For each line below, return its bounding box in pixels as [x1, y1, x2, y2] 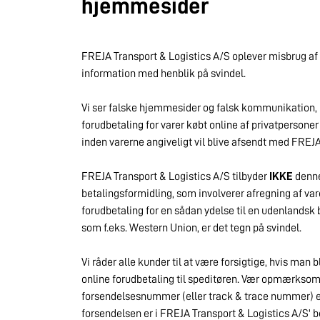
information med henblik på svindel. [81, 68, 246, 79]
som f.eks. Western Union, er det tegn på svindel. [81, 222, 301, 234]
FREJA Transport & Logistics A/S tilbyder [81, 171, 269, 182]
